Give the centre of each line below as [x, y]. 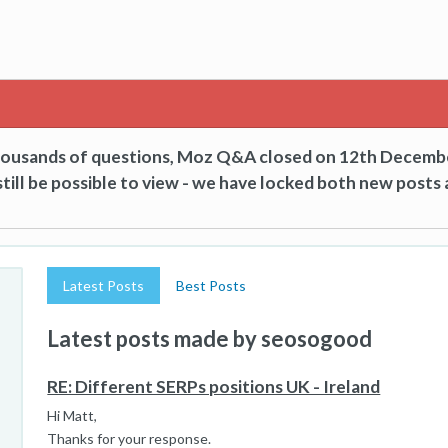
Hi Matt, [72, 415]
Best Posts [211, 285]
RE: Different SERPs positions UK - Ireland [214, 386]
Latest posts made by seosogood [210, 338]
